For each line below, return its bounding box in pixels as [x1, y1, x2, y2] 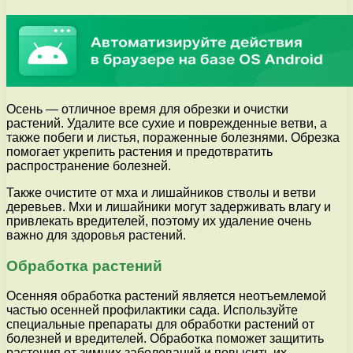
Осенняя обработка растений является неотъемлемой [6, 289, 326, 303]
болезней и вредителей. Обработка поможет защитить [6, 332, 324, 346]
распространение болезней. [6, 158, 171, 173]
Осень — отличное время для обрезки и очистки [6, 102, 288, 116]
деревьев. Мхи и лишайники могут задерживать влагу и [6, 199, 331, 214]
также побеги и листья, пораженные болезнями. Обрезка [6, 130, 340, 144]
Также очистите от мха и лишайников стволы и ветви [6, 185, 316, 199]
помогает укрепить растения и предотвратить [6, 144, 273, 158]
